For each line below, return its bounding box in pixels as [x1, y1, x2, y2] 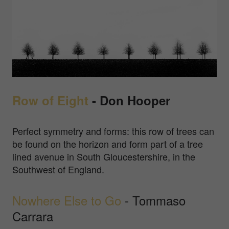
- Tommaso [121, 191, 186, 209]
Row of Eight [12, 91, 88, 109]
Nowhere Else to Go [12, 191, 121, 209]
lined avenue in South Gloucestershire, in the [12, 149, 195, 163]
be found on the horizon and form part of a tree [12, 136, 203, 150]
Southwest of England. [12, 162, 104, 176]
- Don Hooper [88, 91, 170, 109]
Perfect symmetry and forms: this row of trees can [12, 124, 214, 138]
